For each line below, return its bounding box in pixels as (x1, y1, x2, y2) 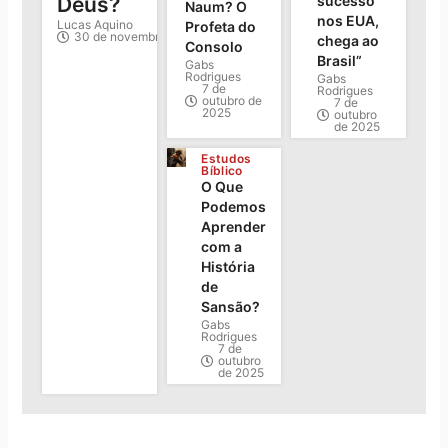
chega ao (316, 31, 379, 49)
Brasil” (316, 51, 362, 69)
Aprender (201, 217, 267, 235)
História (201, 257, 256, 275)
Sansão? (201, 297, 261, 315)
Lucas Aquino (57, 16, 134, 32)
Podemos (201, 197, 267, 215)
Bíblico (201, 162, 243, 178)
